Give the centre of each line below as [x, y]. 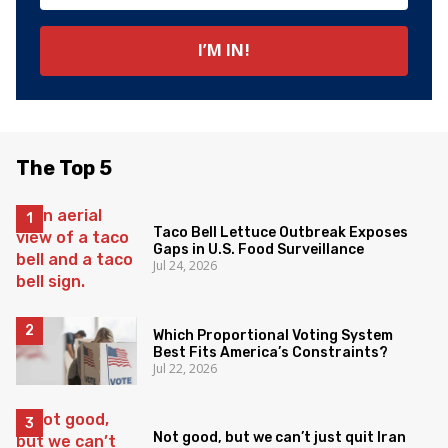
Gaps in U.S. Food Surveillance [259, 250]
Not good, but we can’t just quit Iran [280, 437]
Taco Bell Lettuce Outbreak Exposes [281, 233]
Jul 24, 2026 [185, 266]
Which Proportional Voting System [273, 335]
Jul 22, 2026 [185, 368]
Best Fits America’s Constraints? [271, 352]
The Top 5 [64, 167]
